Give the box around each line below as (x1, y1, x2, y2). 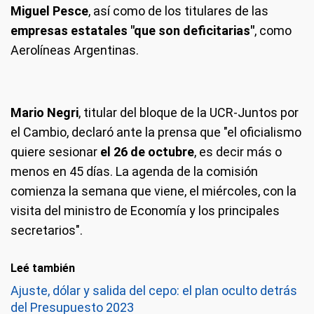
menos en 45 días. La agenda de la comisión (11, 164, 258, 179)
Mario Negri (11, 105, 78, 120)
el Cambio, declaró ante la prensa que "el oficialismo (11, 125, 301, 139)
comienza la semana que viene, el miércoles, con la (11, 184, 296, 198)
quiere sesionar (11, 144, 100, 159)
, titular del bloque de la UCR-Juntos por (78, 105, 299, 120)
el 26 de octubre (100, 144, 194, 159)
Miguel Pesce (11, 4, 88, 18)
